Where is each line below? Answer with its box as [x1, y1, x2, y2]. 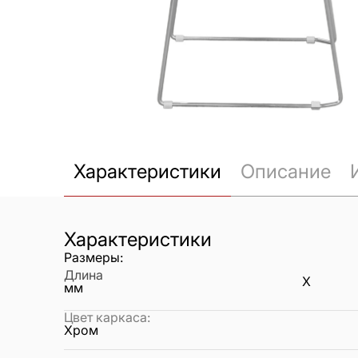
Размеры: [64, 249, 123, 266]
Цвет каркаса [64, 309, 147, 326]
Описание [241, 160, 331, 184]
